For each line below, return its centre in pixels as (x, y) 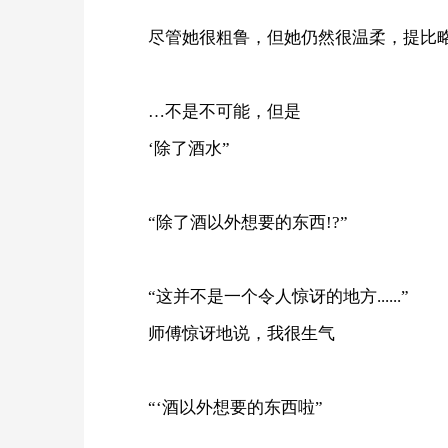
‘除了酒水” (189, 148)
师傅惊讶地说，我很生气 (241, 333)
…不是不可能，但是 (224, 111)
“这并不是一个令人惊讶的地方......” (278, 296)
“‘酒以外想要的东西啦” (235, 407)
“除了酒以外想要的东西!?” (248, 222)
